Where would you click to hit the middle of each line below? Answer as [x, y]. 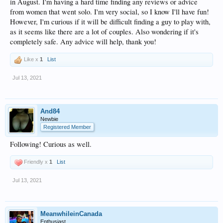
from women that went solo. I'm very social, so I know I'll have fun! [110, 12]
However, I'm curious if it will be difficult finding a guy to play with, [110, 22]
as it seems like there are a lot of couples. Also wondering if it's [104, 32]
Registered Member [67, 127]
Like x [31, 59]
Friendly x [36, 162]
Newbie [49, 119]
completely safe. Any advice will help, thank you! [83, 42]
